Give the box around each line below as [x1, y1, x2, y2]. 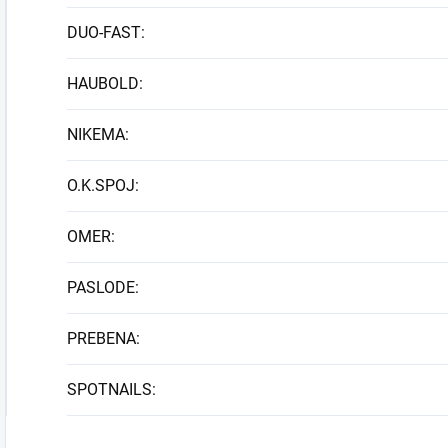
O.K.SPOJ [67, 175, 135, 195]
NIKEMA [67, 124, 125, 144]
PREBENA [67, 328, 136, 348]
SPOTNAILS [67, 379, 152, 399]
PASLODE [67, 277, 135, 297]
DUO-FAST [67, 22, 141, 42]
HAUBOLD [67, 73, 139, 93]
